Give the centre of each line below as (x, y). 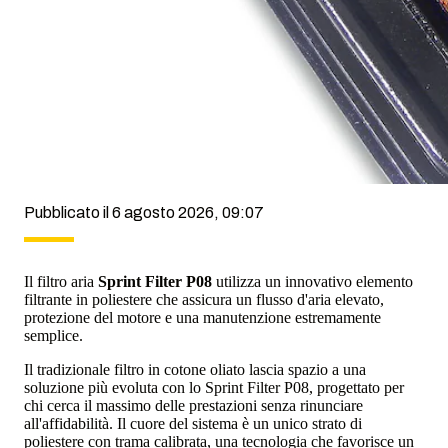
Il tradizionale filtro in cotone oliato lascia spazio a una (195, 369)
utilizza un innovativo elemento (314, 281)
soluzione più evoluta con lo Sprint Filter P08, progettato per (214, 387)
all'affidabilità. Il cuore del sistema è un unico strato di (193, 423)
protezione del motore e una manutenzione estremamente (202, 317)
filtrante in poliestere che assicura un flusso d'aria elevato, (204, 299)
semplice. (53, 335)
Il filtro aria (61, 281)
